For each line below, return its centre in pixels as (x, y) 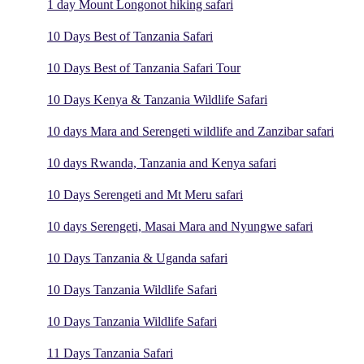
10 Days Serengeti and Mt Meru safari (145, 195)
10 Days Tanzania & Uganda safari (137, 258)
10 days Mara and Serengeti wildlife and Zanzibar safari (191, 132)
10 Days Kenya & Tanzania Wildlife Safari (157, 100)
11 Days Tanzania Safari (110, 353)
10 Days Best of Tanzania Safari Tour (144, 68)
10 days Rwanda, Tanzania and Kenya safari (162, 163)
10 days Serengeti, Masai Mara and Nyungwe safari (180, 227)
